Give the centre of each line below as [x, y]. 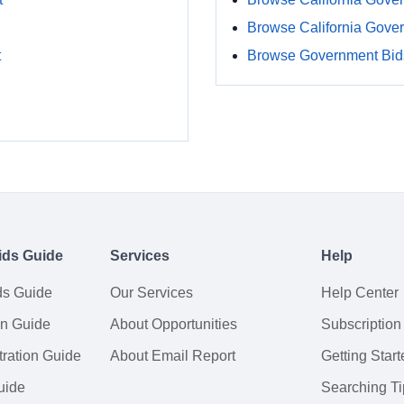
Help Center [360, 293]
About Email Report [173, 356]
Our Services [151, 293]
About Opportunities [174, 324]
